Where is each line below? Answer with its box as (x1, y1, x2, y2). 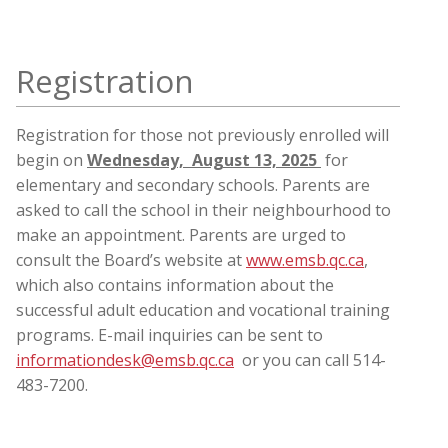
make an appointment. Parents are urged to (16, 224, 346, 247)
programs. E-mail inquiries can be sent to (16, 324, 323, 347)
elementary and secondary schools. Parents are (16, 174, 370, 197)
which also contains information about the (16, 274, 334, 297)
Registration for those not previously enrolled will (16, 124, 389, 147)
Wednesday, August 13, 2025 (87, 149, 321, 172)
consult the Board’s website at (16, 249, 246, 272)
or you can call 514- (234, 349, 386, 372)
